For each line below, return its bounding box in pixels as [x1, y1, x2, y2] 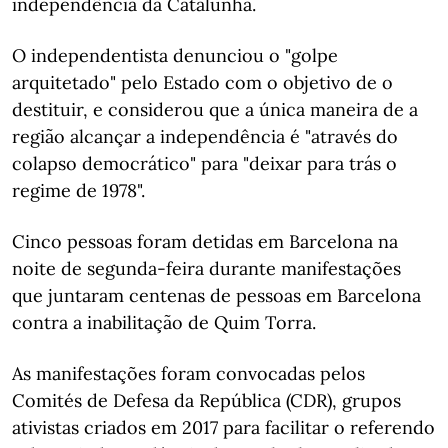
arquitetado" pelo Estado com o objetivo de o [12, 71, 393, 94]
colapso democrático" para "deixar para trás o [12, 152, 397, 175]
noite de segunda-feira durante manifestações [12, 257, 401, 280]
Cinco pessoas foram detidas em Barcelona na [12, 230, 398, 253]
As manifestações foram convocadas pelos [12, 362, 365, 385]
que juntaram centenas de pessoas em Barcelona [12, 284, 421, 307]
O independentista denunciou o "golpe [12, 44, 338, 67]
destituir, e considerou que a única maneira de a [12, 98, 418, 121]
